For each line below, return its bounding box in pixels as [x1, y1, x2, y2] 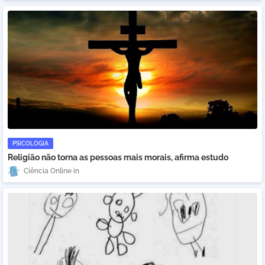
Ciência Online [24, 167, 72, 176]
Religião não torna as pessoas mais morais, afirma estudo [8, 153, 228, 162]
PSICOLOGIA [12, 140, 49, 147]
